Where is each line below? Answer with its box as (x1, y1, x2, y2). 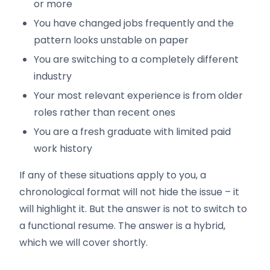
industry (34, 69, 72, 83)
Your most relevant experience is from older (34, 89, 243, 102)
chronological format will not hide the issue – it (19, 185, 239, 199)
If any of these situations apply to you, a (19, 168, 206, 182)
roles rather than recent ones (34, 105, 175, 119)
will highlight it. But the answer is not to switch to (19, 202, 247, 216)
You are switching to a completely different (34, 52, 239, 66)
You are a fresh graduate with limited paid (34, 125, 231, 139)
